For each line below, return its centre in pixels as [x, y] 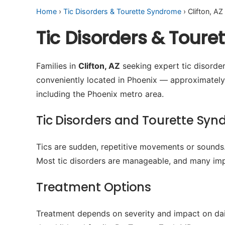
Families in [57, 66]
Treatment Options [94, 187]
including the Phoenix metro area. [100, 94]
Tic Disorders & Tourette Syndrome [122, 11]
